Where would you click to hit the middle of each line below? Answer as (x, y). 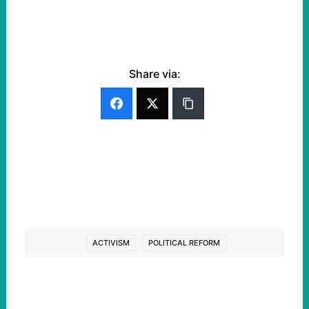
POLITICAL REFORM (184, 243)
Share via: (154, 74)
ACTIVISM (111, 243)
